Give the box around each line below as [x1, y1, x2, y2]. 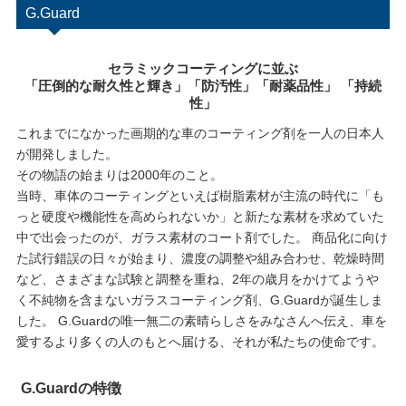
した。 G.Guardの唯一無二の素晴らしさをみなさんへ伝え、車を [15, 313, 387, 328]
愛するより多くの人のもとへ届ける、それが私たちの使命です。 [15, 333, 384, 349]
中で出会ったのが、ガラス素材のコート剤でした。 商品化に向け [15, 229, 388, 245]
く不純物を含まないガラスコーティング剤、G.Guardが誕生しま [15, 292, 383, 307]
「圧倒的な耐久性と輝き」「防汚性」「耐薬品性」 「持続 [24, 78, 382, 93]
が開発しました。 [15, 146, 118, 161]
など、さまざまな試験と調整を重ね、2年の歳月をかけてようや [15, 271, 379, 286]
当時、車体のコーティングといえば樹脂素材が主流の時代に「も [15, 188, 384, 203]
